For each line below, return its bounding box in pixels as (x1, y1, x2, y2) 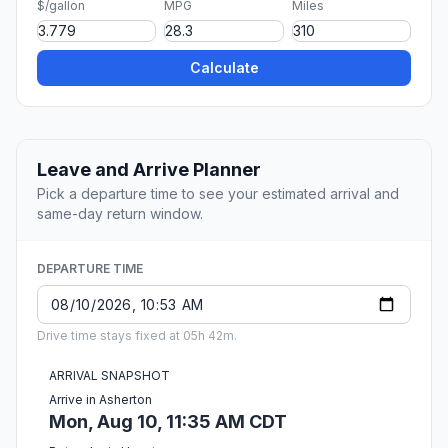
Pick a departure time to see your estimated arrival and (37, 185, 399, 203)
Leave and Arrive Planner (37, 159, 261, 181)
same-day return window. (37, 205, 203, 223)
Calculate (189, 59, 259, 77)
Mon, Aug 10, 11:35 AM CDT (49, 411, 287, 433)
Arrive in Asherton (49, 392, 152, 408)
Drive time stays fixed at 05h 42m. (37, 328, 237, 344)
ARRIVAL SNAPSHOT (49, 368, 170, 384)
